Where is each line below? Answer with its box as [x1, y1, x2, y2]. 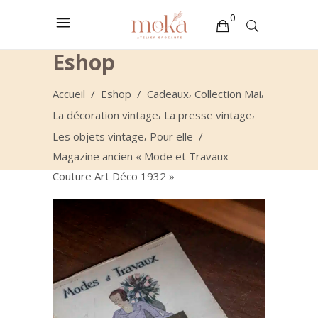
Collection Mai [194, 86, 261, 101]
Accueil [53, 86, 85, 101]
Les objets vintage [53, 128, 144, 143]
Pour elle [150, 128, 193, 143]
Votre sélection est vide [38, 52, 155, 67]
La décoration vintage [53, 107, 158, 122]
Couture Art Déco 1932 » [53, 168, 175, 183]
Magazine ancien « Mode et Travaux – [53, 148, 237, 163]
